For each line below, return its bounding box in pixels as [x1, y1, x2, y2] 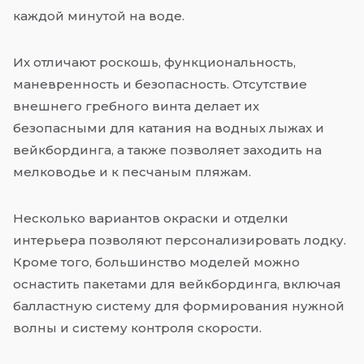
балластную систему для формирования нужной [13, 298, 344, 314]
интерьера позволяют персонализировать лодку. [13, 232, 346, 249]
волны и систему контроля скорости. [13, 320, 262, 336]
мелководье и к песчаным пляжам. [13, 164, 251, 180]
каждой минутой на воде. [13, 8, 184, 24]
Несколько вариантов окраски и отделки [13, 210, 288, 227]
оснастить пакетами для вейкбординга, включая [13, 276, 341, 292]
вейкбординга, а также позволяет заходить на [13, 142, 322, 158]
